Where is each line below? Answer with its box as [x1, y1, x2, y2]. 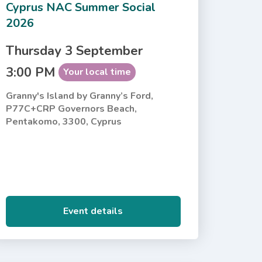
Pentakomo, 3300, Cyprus [5, 115, 122, 128]
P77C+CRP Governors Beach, [5, 102, 137, 115]
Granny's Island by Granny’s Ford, [5, 89, 153, 102]
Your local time [63, 65, 131, 78]
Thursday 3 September [5, 42, 143, 60]
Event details [63, 204, 123, 218]
